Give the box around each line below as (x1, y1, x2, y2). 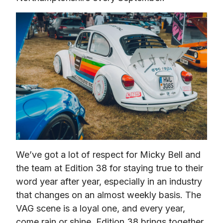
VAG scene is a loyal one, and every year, (16, 203, 185, 214)
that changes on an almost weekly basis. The (16, 189, 201, 200)
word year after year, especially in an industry (16, 176, 202, 187)
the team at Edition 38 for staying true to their (16, 162, 203, 173)
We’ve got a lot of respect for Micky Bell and (16, 149, 201, 160)
